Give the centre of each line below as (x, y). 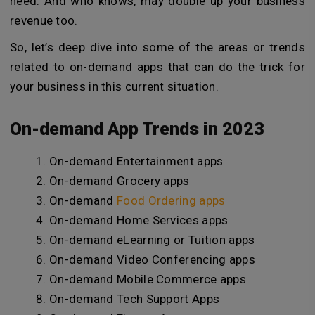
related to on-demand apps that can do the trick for (157, 66)
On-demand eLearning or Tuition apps (152, 240)
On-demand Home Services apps (139, 220)
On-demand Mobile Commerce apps (148, 279)
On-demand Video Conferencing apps (152, 259)
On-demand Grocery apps (120, 181)
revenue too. (44, 20)
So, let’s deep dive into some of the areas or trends (157, 47)
